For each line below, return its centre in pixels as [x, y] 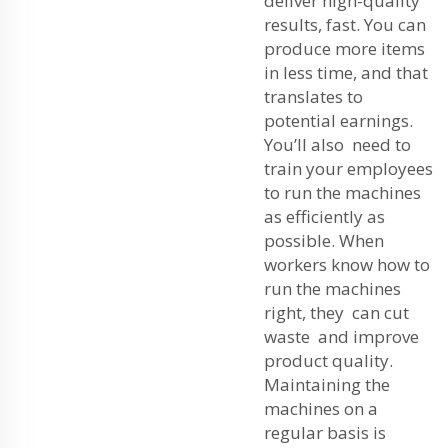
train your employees [350, 168]
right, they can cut [336, 312]
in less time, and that [346, 72]
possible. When [324, 240]
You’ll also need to [337, 144]
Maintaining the [329, 384]
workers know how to [347, 264]
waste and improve [341, 336]
